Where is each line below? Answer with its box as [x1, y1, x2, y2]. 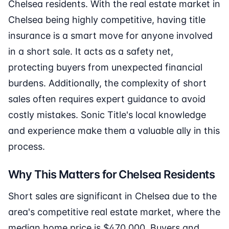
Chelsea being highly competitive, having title [8, 14, 205, 26]
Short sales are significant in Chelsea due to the [8, 191, 217, 202]
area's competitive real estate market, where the [8, 207, 220, 218]
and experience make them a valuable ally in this [8, 125, 220, 136]
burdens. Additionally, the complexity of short [8, 78, 207, 89]
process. [8, 141, 45, 152]
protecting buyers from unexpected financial [8, 62, 202, 73]
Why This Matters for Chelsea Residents [8, 168, 215, 181]
